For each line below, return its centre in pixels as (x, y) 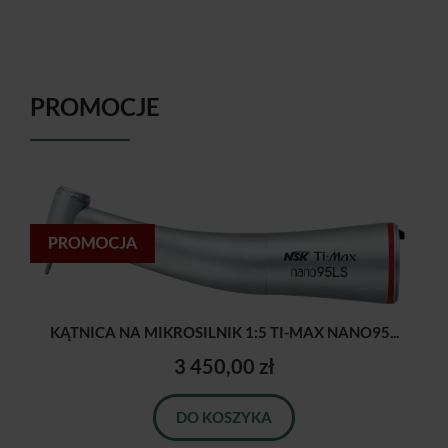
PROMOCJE (95, 106)
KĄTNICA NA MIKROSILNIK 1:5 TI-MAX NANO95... (224, 332)
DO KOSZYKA (224, 417)
